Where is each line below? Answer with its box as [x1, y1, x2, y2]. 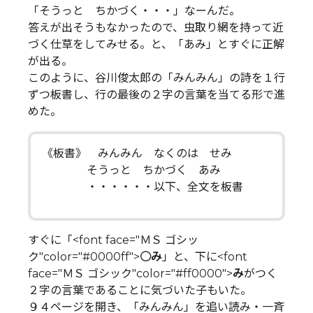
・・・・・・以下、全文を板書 [42, 180, 243, 194]
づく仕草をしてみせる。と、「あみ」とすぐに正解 [28, 38, 284, 52]
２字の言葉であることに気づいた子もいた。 [28, 284, 252, 298]
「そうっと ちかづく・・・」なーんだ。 [28, 4, 240, 18]
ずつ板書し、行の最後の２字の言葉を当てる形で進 [28, 88, 285, 102]
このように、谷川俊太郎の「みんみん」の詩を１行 [28, 71, 285, 85]
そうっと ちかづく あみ [42, 163, 221, 177]
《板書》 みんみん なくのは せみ [42, 147, 232, 161]
